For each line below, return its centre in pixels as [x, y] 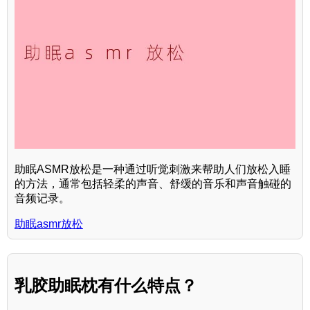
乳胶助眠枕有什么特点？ [106, 286]
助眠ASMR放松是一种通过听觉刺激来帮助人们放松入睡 [153, 170]
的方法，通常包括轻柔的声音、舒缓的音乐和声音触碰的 [153, 184]
